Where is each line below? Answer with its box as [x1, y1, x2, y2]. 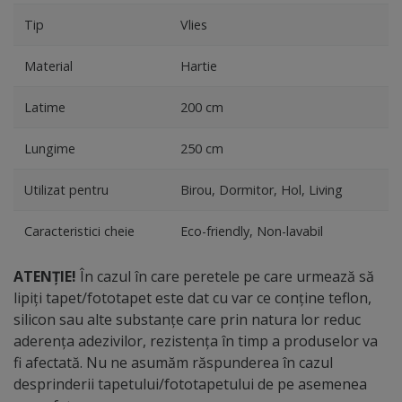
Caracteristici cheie [24, 222, 135, 240]
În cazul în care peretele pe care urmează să [76, 266, 374, 286]
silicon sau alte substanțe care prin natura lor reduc [13, 309, 361, 329]
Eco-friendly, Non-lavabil [180, 222, 323, 240]
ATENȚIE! [13, 266, 76, 286]
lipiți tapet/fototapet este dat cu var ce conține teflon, [13, 287, 371, 308]
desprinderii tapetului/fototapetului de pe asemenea [13, 373, 367, 394]
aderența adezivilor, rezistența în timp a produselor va [13, 330, 378, 351]
